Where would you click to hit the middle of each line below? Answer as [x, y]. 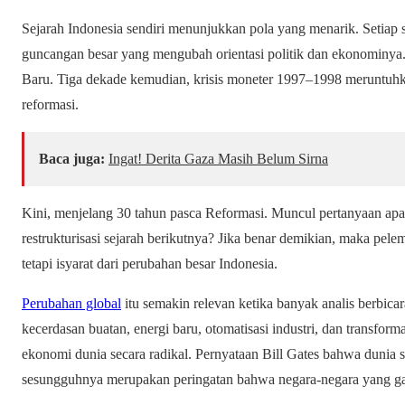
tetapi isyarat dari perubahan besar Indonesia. [150, 264]
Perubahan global [71, 304]
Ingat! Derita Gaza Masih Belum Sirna [218, 159]
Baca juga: [72, 159]
